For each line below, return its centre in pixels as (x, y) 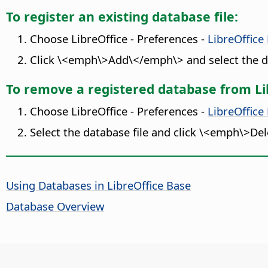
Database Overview (55, 206)
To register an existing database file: (122, 16)
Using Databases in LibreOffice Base (98, 185)
